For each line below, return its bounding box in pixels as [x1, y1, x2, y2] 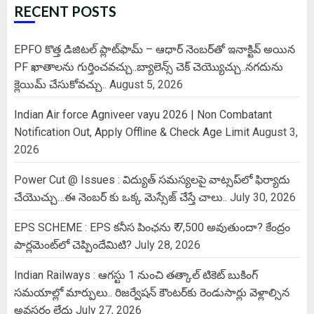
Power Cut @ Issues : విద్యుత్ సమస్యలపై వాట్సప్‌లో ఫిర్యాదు [14, 172, 290, 186]
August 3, [252, 125, 298, 139]
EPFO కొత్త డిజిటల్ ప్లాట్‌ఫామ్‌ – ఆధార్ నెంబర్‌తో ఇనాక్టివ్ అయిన [14, 42, 295, 56]
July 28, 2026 [135, 238, 200, 252]
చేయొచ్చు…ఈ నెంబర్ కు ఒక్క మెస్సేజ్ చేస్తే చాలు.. [14, 190, 227, 204]
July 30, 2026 [230, 190, 296, 204]
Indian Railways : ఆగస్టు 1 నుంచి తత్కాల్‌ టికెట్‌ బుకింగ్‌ [14, 268, 258, 282]
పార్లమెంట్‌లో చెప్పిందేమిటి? [14, 238, 132, 252]
